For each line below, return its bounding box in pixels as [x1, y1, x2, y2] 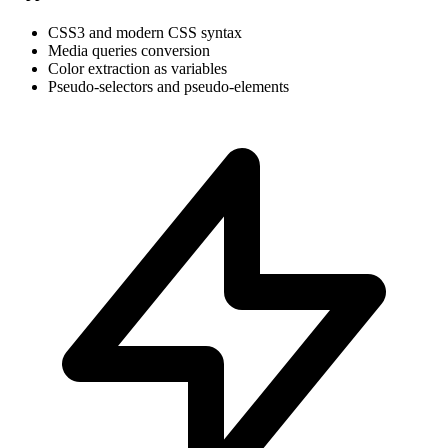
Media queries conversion [48, 41, 210, 59]
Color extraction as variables [48, 59, 227, 77]
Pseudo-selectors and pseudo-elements [48, 77, 289, 95]
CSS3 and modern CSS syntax [48, 23, 242, 41]
